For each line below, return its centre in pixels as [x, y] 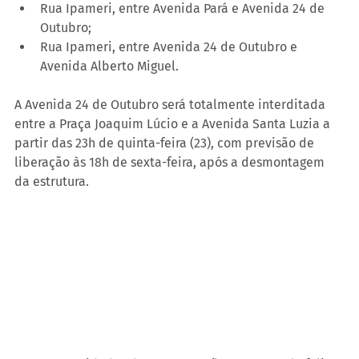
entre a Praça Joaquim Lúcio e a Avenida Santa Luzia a [174, 123]
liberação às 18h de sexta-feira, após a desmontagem [171, 162]
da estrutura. [52, 181]
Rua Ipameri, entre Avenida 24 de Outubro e [170, 46]
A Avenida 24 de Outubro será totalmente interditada [171, 104]
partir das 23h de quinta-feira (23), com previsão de [166, 143]
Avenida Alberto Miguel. [109, 66]
